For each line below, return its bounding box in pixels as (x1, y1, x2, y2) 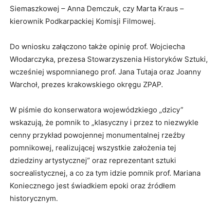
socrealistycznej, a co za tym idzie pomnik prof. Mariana (10, 168, 200, 178)
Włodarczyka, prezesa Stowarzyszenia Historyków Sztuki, (10, 54, 208, 64)
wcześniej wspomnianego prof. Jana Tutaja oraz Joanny (10, 67, 201, 76)
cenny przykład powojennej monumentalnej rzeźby (10, 130, 185, 140)
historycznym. (10, 193, 58, 203)
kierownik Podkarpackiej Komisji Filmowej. (10, 16, 156, 26)
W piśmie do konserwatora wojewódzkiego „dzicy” (10, 105, 183, 114)
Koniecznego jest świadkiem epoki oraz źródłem (10, 181, 176, 190)
